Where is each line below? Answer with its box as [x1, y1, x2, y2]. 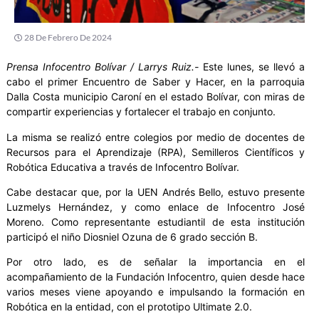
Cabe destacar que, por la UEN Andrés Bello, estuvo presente [6, 186, 305, 198]
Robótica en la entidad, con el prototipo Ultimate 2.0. [6, 300, 252, 313]
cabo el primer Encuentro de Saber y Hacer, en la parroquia [6, 75, 305, 88]
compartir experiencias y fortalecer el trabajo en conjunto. [6, 105, 276, 118]
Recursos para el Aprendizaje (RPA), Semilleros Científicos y [6, 145, 305, 158]
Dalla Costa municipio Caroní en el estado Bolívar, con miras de [6, 90, 305, 103]
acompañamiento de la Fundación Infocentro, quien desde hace [6, 271, 305, 283]
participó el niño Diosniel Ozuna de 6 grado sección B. [6, 231, 258, 243]
